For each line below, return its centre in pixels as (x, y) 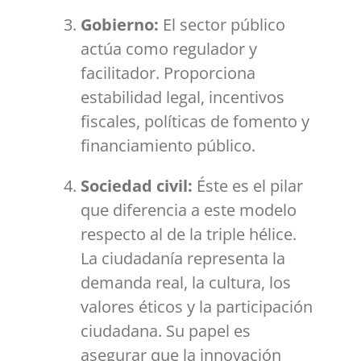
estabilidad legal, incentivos (183, 98)
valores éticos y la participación (197, 307)
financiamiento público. (168, 146)
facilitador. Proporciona (168, 73)
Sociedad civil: (139, 186)
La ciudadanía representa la (183, 259)
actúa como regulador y (169, 49)
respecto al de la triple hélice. (189, 234)
